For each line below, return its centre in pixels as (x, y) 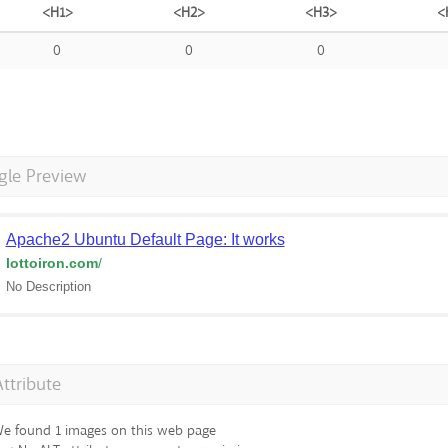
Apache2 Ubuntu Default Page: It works (145, 239)
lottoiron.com (51, 263)
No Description (48, 286)
